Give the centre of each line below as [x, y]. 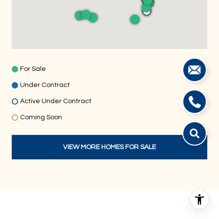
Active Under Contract [56, 101]
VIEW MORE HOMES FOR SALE [109, 147]
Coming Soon [41, 117]
